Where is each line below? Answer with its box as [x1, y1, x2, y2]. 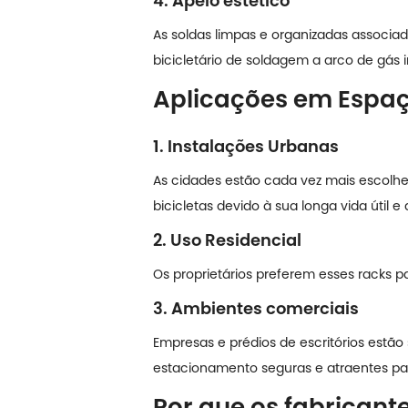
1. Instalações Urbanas [153, 134, 339, 158]
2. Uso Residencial [153, 228, 301, 251]
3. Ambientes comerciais [153, 296, 359, 320]
